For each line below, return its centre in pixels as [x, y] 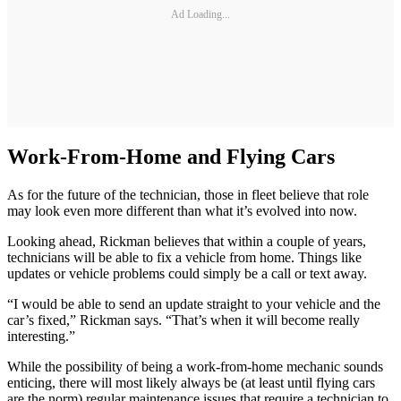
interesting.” [41, 336]
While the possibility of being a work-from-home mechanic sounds [195, 366]
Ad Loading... [200, 15]
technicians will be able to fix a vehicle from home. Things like [184, 257]
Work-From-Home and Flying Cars [171, 156]
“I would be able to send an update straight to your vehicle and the [194, 303]
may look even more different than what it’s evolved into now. [182, 210]
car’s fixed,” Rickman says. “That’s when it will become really [183, 320]
